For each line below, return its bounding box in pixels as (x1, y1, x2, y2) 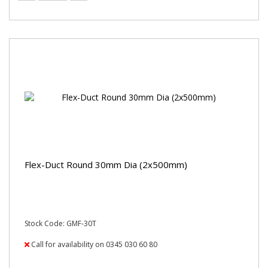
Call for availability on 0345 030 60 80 (29, 239, 157, 249)
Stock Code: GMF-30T (25, 218, 96, 229)
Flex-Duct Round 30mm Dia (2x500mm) (25, 158, 187, 170)
